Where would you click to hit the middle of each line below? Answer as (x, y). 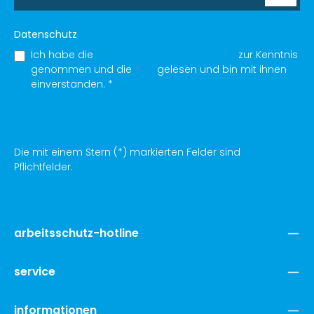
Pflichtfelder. (43, 166)
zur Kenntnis (267, 54)
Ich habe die (63, 54)
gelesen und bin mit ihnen (220, 69)
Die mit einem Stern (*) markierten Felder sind (127, 152)
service (35, 271)
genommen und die (83, 69)
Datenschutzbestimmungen (166, 54)
